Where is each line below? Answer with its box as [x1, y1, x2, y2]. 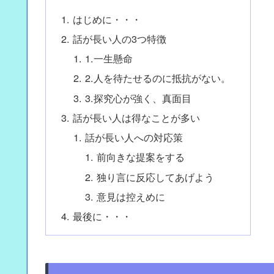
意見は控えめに [97, 188, 166, 204]
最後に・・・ [73, 209, 132, 224]
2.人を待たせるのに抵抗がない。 [84, 70, 231, 86]
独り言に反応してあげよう [97, 169, 215, 184]
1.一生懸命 [84, 51, 133, 66]
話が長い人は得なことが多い [73, 109, 201, 125]
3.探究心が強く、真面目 [84, 90, 191, 105]
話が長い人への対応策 [84, 130, 183, 145]
